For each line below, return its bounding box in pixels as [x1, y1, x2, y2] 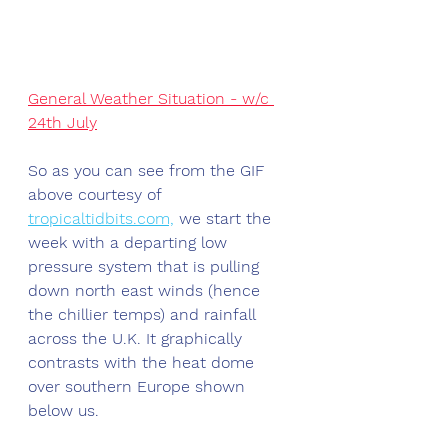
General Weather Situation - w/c [28, 89, 274, 109]
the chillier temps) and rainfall [28, 305, 260, 325]
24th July [28, 113, 97, 133]
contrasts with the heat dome [28, 353, 259, 373]
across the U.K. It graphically [28, 329, 247, 349]
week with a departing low [28, 233, 232, 253]
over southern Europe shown [28, 377, 250, 397]
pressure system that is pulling [28, 257, 264, 277]
